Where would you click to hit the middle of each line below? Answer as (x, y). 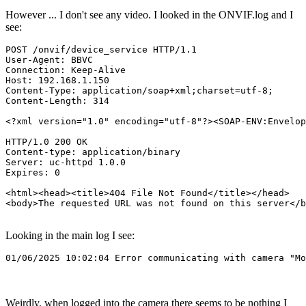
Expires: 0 (33, 172)
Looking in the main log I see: (70, 235)
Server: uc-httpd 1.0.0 (66, 162)
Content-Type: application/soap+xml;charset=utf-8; (139, 90)
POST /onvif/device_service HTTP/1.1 (101, 49)
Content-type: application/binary (93, 152)
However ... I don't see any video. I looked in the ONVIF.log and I (149, 14)
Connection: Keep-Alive (66, 70)
